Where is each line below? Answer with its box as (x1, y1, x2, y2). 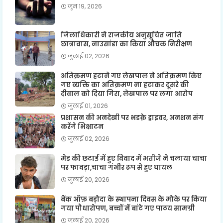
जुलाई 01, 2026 (68, 101, 108, 110)
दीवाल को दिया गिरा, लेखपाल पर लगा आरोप (61, 89, 193, 99)
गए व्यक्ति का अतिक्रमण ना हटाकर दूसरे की (61, 80, 189, 90)
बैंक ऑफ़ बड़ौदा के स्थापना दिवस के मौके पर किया (61, 194, 207, 204)
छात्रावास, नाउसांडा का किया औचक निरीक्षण (61, 39, 192, 49)
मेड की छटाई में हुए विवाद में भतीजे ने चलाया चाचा (61, 153, 207, 163)
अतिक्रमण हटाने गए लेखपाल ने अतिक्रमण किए (61, 71, 202, 81)
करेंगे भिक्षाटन (61, 121, 104, 131)
